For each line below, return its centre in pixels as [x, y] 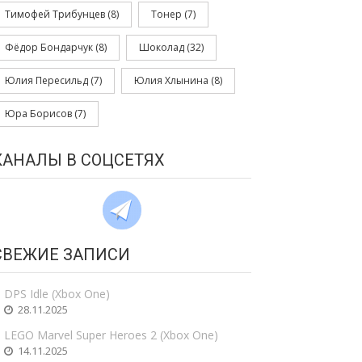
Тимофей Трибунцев [55, 14]
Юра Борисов [38, 114]
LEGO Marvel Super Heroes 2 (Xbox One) [111, 335]
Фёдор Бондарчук [49, 47]
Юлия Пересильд [46, 80]
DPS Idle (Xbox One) [57, 294]
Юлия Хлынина [171, 80]
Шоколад [162, 47]
